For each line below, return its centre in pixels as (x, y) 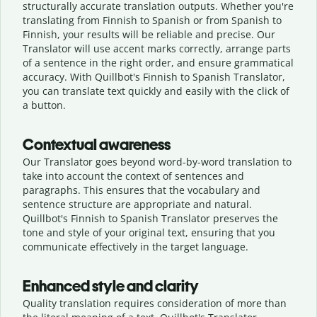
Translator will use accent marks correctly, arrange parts (157, 48)
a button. (44, 105)
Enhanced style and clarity (111, 286)
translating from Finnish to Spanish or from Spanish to (152, 20)
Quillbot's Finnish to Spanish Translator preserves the (150, 218)
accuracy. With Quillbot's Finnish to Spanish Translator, (154, 76)
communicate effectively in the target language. (136, 246)
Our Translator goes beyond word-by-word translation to (157, 161)
